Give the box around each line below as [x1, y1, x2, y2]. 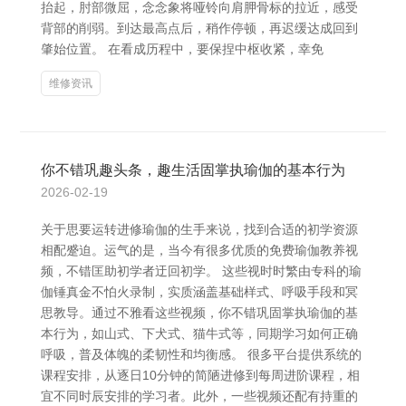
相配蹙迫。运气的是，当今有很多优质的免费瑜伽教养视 [41, 243, 358, 257]
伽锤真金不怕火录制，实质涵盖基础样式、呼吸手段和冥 [41, 285, 358, 299]
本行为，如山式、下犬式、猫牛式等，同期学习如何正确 [41, 326, 358, 341]
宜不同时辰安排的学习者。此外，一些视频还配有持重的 [41, 389, 358, 403]
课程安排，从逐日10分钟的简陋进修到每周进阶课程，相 [41, 368, 360, 382]
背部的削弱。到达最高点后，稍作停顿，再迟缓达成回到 [41, 21, 358, 35]
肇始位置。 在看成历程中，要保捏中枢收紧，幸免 [41, 42, 324, 56]
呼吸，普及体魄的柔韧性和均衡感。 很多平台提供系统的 [41, 347, 362, 362]
